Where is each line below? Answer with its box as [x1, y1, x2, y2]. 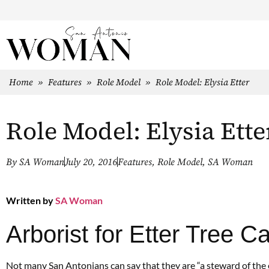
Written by [6, 194, 53, 206]
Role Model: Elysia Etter [156, 75, 249, 88]
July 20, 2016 [65, 156, 117, 168]
